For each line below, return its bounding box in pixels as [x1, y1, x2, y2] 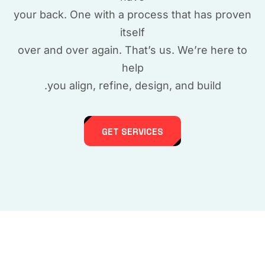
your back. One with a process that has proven [14, 8, 251, 21]
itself [120, 26, 145, 38]
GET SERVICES [102, 126, 163, 137]
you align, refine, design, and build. [47, 79, 221, 92]
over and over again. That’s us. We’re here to [18, 44, 247, 56]
